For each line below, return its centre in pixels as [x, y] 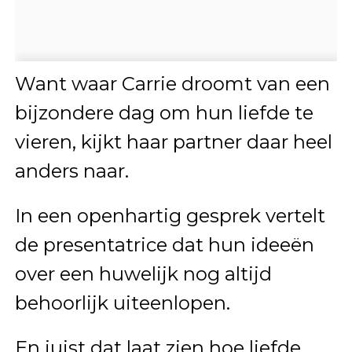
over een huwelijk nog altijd [143, 273]
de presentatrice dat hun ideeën [164, 244]
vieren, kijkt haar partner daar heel [173, 141]
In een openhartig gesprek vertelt [170, 215]
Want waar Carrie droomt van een [172, 83]
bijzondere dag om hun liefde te [164, 112]
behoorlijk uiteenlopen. [122, 302]
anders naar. [71, 170]
